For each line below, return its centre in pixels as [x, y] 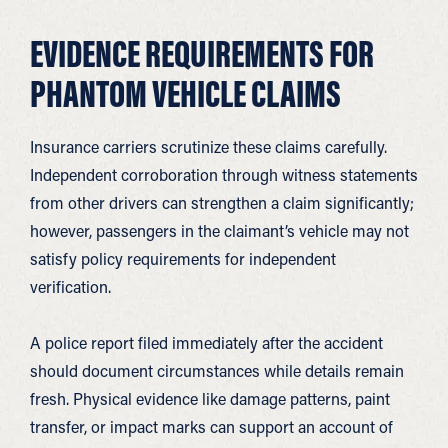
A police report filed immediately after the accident [206, 342]
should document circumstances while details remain [217, 370]
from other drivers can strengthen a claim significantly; [222, 202]
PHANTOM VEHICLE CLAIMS [185, 93]
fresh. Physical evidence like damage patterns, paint [210, 398]
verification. [70, 286]
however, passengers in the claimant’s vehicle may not [219, 230]
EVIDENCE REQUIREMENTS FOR [202, 53]
